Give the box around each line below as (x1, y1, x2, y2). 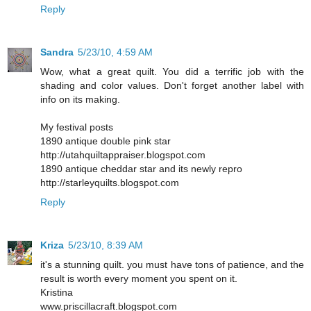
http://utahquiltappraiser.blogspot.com (40, 149, 205, 160)
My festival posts (40, 121, 113, 133)
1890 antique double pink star (40, 135, 171, 146)
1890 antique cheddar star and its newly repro (40, 162, 242, 174)
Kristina (40, 286, 73, 298)
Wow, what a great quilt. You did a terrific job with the (40, 65, 304, 77)
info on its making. (40, 93, 120, 105)
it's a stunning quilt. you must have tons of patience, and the (40, 258, 304, 270)
